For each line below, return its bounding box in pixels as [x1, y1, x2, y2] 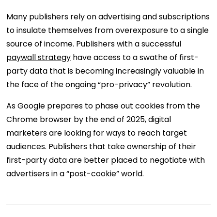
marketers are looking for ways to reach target [6, 127, 187, 139]
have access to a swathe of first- [71, 52, 199, 63]
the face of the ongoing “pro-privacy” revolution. [6, 79, 192, 91]
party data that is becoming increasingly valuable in [6, 65, 204, 77]
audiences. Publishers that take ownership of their [6, 141, 197, 153]
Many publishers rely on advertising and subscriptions [6, 11, 210, 23]
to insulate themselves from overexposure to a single [6, 25, 209, 36]
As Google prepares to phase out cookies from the [6, 100, 201, 112]
